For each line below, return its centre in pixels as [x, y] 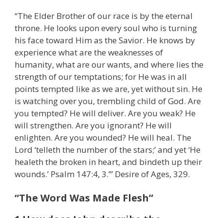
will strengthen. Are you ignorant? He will [93, 125]
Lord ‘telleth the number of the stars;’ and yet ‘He [108, 149]
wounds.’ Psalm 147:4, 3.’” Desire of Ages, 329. [102, 174]
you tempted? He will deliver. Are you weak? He [105, 113]
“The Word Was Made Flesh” [84, 198]
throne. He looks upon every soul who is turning [106, 28]
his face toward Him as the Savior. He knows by [105, 40]
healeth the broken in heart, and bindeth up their [108, 162]
